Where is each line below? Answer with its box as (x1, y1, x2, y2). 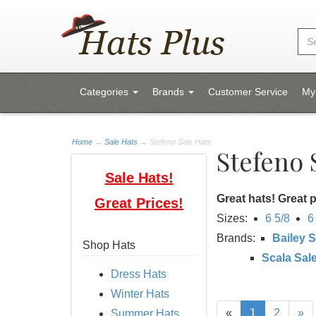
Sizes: (217, 212, 248, 224)
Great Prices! (95, 195, 183, 211)
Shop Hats (83, 239, 135, 251)
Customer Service (208, 86, 288, 97)
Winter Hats (111, 288, 169, 300)
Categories (80, 86, 131, 97)
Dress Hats (111, 268, 166, 280)
